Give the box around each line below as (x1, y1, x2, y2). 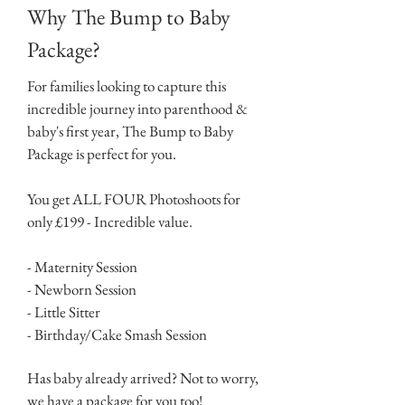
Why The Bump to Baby (27, 2, 231, 31)
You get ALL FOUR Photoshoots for (27, 188, 240, 209)
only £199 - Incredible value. (27, 211, 195, 231)
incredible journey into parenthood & (27, 98, 248, 118)
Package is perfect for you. (27, 143, 179, 164)
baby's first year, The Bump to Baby (27, 120, 233, 141)
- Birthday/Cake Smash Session (27, 324, 210, 344)
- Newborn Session (27, 278, 137, 299)
